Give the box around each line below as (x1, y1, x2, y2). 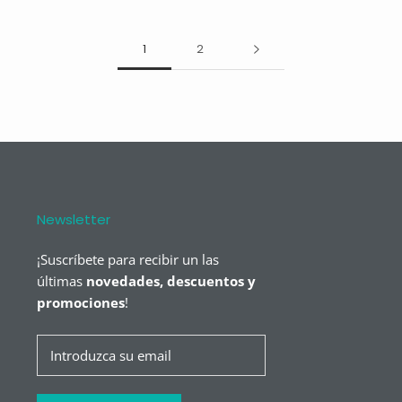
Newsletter (36, 209, 110, 229)
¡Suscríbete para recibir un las (36, 249, 219, 268)
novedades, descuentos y (82, 271, 256, 290)
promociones (36, 293, 125, 311)
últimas (36, 271, 83, 290)
